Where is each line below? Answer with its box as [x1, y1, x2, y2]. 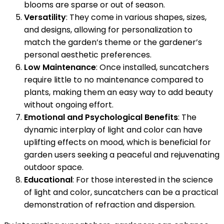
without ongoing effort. [24, 98, 113, 110]
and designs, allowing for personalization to [24, 23, 192, 35]
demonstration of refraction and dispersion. [24, 198, 195, 210]
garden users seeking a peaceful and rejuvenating [24, 148, 219, 160]
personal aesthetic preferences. [24, 48, 151, 60]
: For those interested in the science [72, 173, 213, 185]
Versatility [24, 11, 66, 23]
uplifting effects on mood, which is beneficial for [24, 136, 211, 148]
